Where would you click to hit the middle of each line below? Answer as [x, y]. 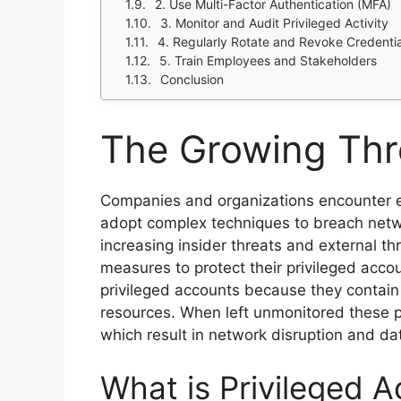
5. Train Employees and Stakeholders [268, 60]
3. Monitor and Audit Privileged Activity [274, 22]
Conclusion [192, 79]
